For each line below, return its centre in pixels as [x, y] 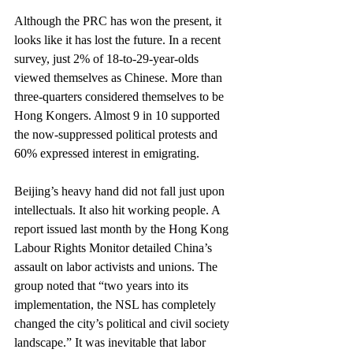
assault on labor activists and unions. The [117, 267]
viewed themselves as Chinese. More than [120, 78]
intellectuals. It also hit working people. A [119, 210]
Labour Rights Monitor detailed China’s [115, 248]
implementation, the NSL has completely [117, 305]
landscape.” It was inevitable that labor [111, 342]
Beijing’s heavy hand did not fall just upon [121, 191]
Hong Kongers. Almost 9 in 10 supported [119, 115]
